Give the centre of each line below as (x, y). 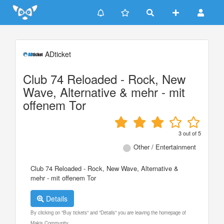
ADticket (57, 54)
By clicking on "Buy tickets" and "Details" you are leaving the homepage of (108, 212)
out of (190, 133)
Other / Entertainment (165, 147)
